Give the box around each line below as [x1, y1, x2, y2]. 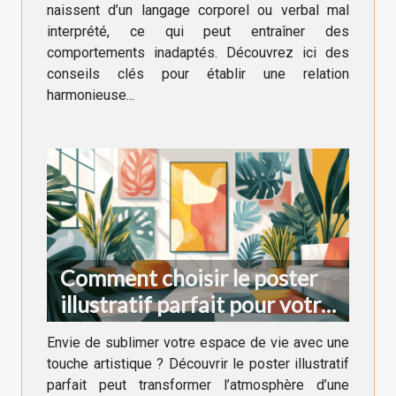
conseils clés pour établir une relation [47, 65, 349, 83]
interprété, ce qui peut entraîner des [47, 23, 349, 41]
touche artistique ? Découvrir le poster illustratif [47, 354, 349, 372]
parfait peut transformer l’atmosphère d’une [47, 376, 349, 393]
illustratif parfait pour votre [60, 290, 332, 317]
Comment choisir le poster [60, 263, 317, 291]
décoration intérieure [60, 316, 270, 344]
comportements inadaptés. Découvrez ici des [47, 44, 349, 62]
